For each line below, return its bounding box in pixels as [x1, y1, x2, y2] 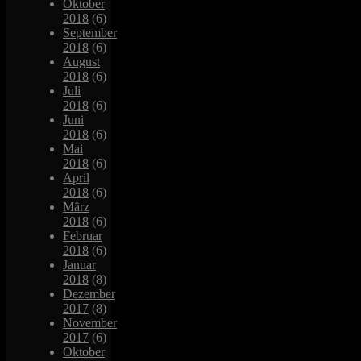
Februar [63, 228, 102, 243]
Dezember [63, 286, 115, 301]
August [63, 54, 100, 68]
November [63, 315, 117, 330]
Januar [63, 257, 96, 272]
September [63, 25, 117, 39]
